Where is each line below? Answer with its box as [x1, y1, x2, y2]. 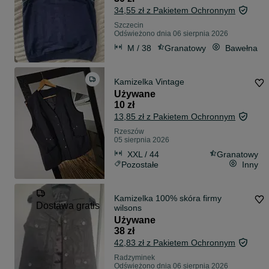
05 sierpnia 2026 [114, 136, 169, 145]
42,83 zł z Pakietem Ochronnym [114, 238, 235, 248]
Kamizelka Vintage [114, 77, 184, 87]
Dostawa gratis [36, 201, 100, 211]
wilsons [114, 203, 142, 213]
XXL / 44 [127, 149, 159, 159]
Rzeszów [114, 127, 144, 136]
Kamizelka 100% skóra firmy [114, 193, 222, 204]
